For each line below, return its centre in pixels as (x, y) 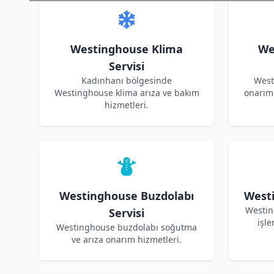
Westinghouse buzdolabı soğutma (127, 227)
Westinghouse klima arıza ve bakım (127, 93)
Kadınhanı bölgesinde (127, 80)
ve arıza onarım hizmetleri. (127, 239)
